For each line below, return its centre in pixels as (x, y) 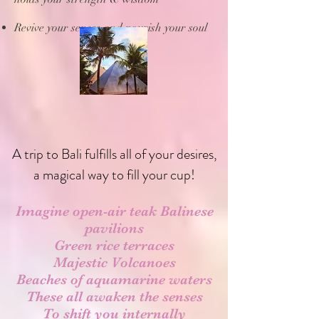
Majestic (82, 262)
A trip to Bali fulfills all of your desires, (114, 154)
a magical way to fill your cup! (114, 174)
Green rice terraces (114, 245)
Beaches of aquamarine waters (114, 279)
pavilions (114, 228)
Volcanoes (143, 262)
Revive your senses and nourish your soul (111, 27)
